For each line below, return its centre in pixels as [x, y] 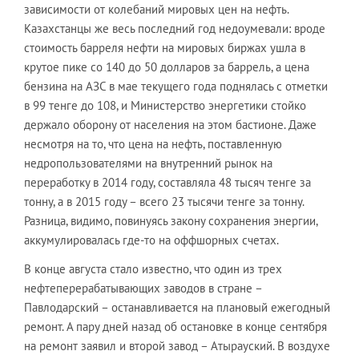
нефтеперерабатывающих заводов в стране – [143, 288]
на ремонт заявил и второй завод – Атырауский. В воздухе [177, 345]
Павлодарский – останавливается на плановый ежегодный [177, 307]
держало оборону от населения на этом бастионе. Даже [170, 124]
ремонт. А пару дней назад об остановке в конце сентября [175, 326]
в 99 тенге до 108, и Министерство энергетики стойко [165, 105]
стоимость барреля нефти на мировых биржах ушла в [165, 47]
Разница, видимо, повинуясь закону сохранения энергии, [171, 220]
